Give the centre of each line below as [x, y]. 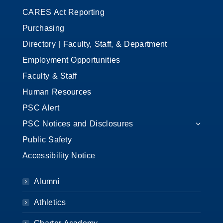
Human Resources [57, 92]
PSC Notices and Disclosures [78, 123]
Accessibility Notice [59, 155]
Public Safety [47, 139]
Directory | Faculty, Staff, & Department [95, 44]
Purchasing [44, 28]
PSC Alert [41, 108]
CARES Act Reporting [63, 12]
